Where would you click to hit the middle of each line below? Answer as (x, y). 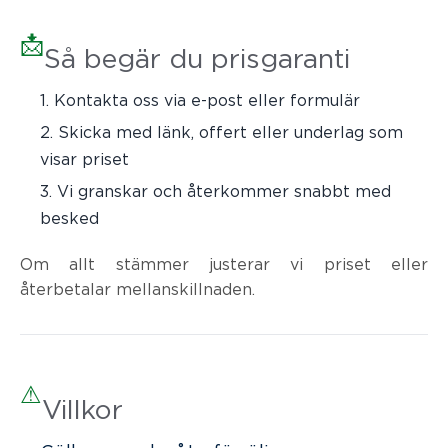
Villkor (82, 408)
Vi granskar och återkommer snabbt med (224, 190)
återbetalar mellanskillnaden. (137, 288)
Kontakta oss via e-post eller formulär (207, 99)
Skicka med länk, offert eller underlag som (230, 131)
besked (69, 217)
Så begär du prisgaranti (197, 57)
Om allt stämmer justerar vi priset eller (224, 263)
